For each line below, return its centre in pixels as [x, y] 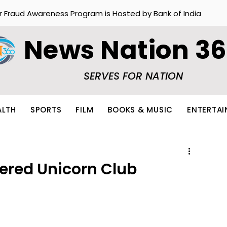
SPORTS [46, 109]
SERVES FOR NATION [133, 76]
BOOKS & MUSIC [140, 109]
